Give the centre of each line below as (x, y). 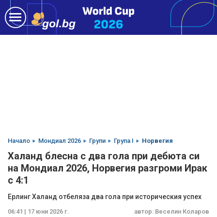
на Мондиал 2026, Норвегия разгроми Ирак (108, 168)
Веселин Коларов (182, 211)
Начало (19, 141)
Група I (124, 141)
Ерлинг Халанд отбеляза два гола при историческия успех (105, 197)
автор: (145, 211)
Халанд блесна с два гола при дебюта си (104, 156)
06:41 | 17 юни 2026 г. (39, 211)
